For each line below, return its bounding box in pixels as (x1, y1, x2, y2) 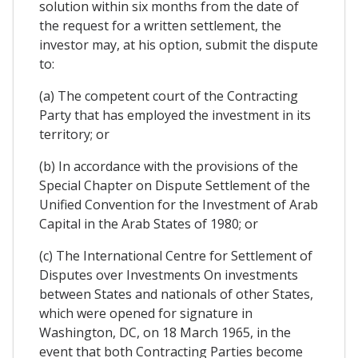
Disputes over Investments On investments (39, 266, 298, 284)
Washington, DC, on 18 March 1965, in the (39, 324, 291, 342)
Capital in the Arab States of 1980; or (39, 215, 258, 233)
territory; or (39, 125, 109, 144)
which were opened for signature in (39, 304, 253, 323)
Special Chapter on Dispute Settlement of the (39, 177, 310, 195)
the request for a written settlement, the (39, 17, 281, 35)
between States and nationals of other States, (39, 285, 313, 304)
